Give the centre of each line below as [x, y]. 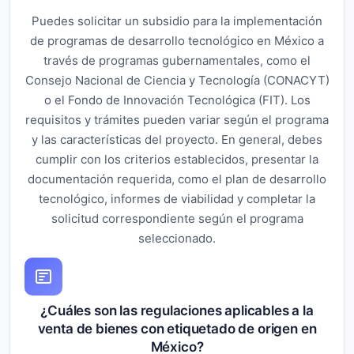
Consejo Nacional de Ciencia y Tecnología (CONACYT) [177, 80]
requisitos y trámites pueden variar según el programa [177, 119]
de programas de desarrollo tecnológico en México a [177, 40]
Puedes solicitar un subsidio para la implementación [177, 21]
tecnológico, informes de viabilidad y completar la [177, 198]
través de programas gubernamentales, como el [177, 60]
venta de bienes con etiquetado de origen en [177, 328]
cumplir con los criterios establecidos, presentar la [177, 159]
